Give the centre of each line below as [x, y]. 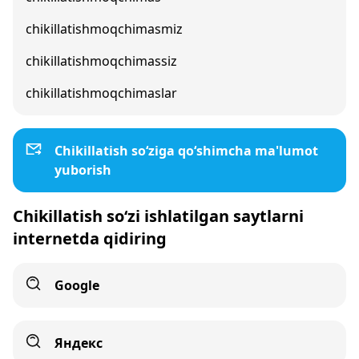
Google [77, 285]
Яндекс [79, 343]
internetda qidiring [90, 238]
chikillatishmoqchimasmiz [104, 29]
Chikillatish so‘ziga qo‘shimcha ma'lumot [186, 151]
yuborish [83, 170]
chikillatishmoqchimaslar [101, 93]
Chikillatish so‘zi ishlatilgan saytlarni [158, 216]
